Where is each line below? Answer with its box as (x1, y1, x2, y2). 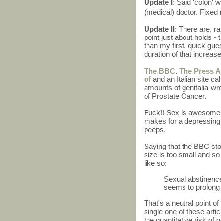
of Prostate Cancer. (144, 92, 206, 101)
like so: (144, 159, 167, 168)
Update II (144, 25, 175, 34)
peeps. (144, 125, 168, 134)
